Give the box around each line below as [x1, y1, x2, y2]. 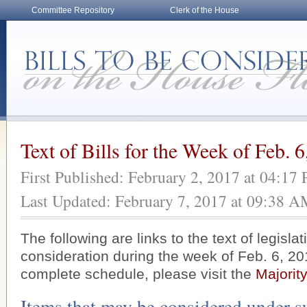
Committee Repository [31, 6, 114, 14]
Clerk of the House [169, 6, 239, 14]
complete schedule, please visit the [21, 266, 256, 282]
